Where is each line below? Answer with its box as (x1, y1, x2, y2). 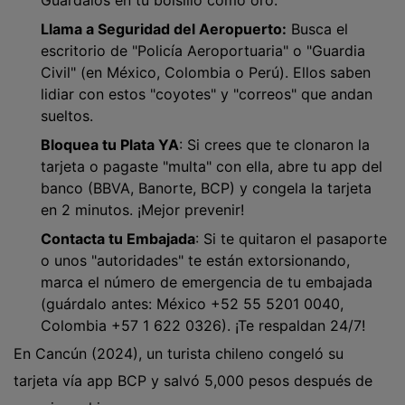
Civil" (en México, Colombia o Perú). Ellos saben (41, 62, 371, 81)
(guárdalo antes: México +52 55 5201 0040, (41, 294, 344, 313)
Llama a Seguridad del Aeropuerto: (41, 19, 287, 38)
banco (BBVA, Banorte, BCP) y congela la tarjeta (41, 178, 372, 197)
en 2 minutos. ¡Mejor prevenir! (41, 200, 244, 219)
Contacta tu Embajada (41, 229, 195, 248)
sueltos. (41, 106, 93, 125)
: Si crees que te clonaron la (179, 135, 370, 154)
